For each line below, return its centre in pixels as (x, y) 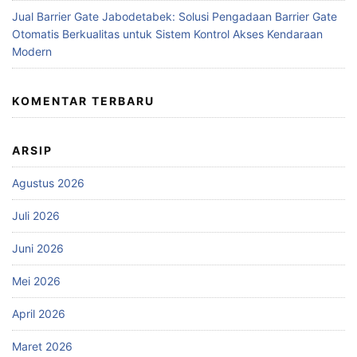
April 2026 (39, 314)
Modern (32, 52)
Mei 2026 (36, 281)
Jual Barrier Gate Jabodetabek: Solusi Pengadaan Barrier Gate (175, 17)
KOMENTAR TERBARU (83, 101)
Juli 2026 (36, 216)
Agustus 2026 (48, 183)
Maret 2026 (42, 347)
